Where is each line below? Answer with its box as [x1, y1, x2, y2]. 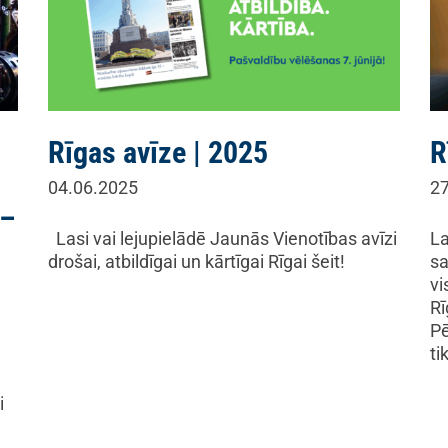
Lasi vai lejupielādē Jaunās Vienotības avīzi [48, 228, 397, 249]
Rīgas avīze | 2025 [48, 135, 268, 170]
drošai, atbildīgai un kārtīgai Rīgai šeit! [48, 251, 369, 272]
